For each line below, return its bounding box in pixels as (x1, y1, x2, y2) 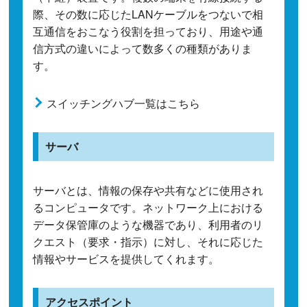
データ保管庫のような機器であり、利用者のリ (33, 216, 264, 232)
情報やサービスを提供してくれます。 (33, 250, 220, 267)
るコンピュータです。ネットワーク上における (33, 199, 264, 215)
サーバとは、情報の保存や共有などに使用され (33, 182, 264, 198)
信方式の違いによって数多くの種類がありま (33, 40, 253, 56)
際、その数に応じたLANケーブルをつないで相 (33, 5, 264, 22)
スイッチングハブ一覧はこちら (47, 95, 201, 111)
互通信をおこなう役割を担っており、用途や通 (33, 23, 264, 39)
